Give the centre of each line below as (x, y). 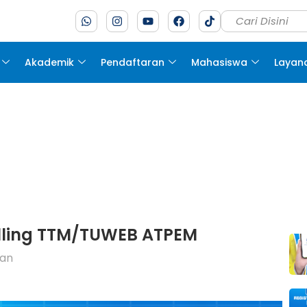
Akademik (50, 62)
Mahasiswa (220, 62)
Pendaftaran (133, 62)
